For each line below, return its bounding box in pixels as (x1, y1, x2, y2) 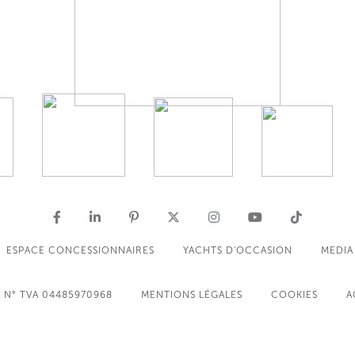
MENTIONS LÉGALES (140, 289, 242, 300)
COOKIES (270, 289, 318, 300)
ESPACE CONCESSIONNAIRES (6, 245, 155, 256)
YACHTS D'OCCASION (182, 245, 292, 256)
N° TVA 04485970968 (3, 289, 113, 300)
